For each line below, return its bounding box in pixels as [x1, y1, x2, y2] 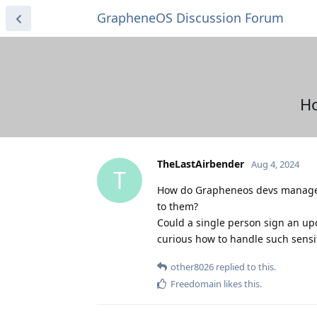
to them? [157, 199, 198, 213]
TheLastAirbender [157, 156, 244, 171]
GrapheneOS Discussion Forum [97, 9, 284, 26]
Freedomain [171, 277, 221, 290]
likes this [221, 277, 260, 290]
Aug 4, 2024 [251, 157, 299, 171]
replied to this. [214, 260, 276, 273]
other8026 [171, 260, 214, 273]
